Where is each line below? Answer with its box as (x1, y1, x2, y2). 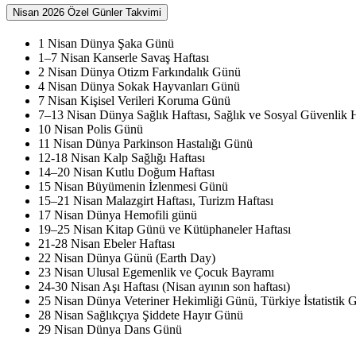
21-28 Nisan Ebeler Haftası (38, 237, 175, 251)
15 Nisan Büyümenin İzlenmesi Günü (38, 180, 228, 194)
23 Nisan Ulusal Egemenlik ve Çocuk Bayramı (38, 265, 274, 280)
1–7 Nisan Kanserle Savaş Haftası (38, 51, 209, 65)
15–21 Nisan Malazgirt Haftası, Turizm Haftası (38, 194, 273, 208)
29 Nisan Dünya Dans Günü (38, 323, 182, 337)
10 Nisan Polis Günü (38, 122, 143, 137)
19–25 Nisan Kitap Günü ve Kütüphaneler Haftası (38, 222, 291, 237)
